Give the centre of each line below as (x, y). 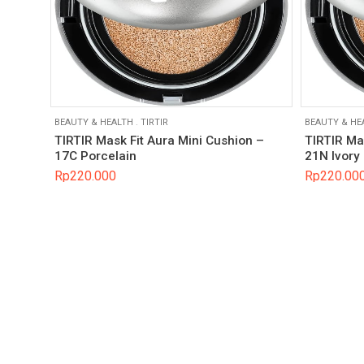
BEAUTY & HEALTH (94, 123)
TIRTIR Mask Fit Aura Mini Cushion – (159, 140)
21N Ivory (332, 156)
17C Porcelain (95, 156)
